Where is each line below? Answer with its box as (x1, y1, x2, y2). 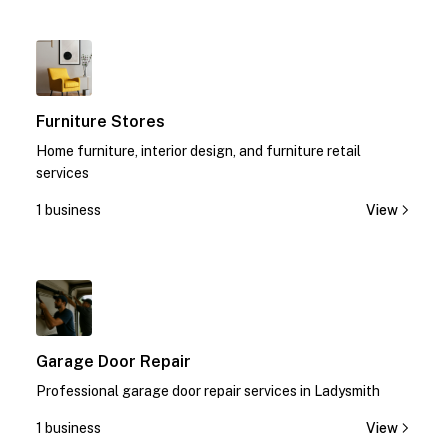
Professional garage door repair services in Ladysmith (36, 383, 380, 399)
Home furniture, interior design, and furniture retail (36, 143, 361, 159)
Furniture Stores (36, 112, 165, 131)
